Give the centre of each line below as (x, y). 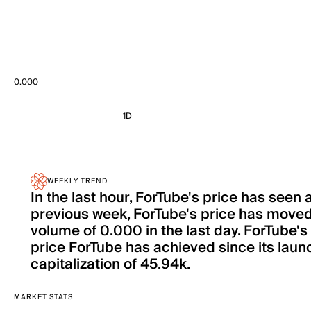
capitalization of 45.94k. (110, 264)
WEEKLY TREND (77, 181)
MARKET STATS (43, 297)
